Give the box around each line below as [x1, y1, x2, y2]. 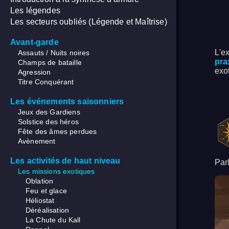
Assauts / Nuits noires [18, 49, 90, 57]
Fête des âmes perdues [18, 127, 97, 136]
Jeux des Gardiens [18, 108, 80, 117]
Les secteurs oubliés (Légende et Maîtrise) [10, 17, 167, 27]
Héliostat [26, 196, 55, 205]
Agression [18, 68, 51, 77]
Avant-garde [10, 38, 59, 47]
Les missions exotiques [18, 167, 95, 176]
